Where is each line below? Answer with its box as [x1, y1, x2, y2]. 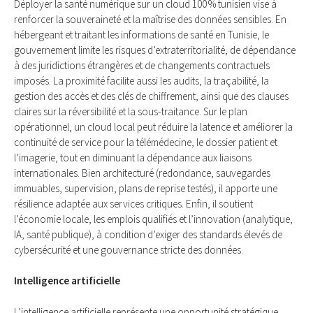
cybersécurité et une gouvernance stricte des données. [14, 242, 243, 256]
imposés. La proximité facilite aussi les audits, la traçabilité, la [14, 73, 269, 87]
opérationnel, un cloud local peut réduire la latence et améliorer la [14, 119, 293, 133]
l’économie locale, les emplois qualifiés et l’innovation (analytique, [14, 212, 293, 226]
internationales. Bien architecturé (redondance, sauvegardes [14, 166, 270, 180]
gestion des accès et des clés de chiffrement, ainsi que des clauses [14, 89, 289, 103]
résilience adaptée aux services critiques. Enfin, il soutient [14, 196, 253, 210]
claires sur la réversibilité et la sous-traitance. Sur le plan [14, 104, 247, 118]
